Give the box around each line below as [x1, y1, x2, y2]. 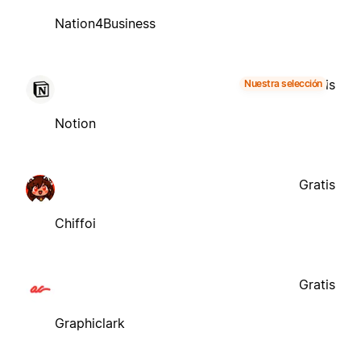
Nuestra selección [244, 77, 322, 89]
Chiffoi [55, 214, 96, 231]
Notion [55, 114, 96, 131]
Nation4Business [55, 15, 156, 31]
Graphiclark [55, 314, 125, 331]
